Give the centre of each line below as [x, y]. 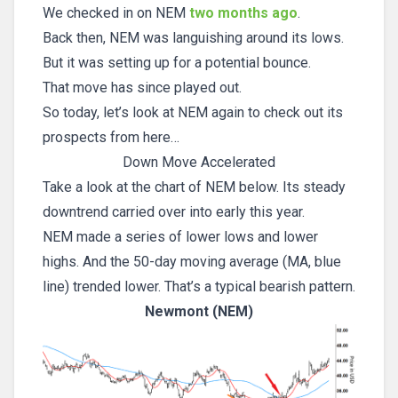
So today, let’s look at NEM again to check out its [193, 112]
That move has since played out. [142, 88]
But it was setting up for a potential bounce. [177, 63]
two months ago [243, 13]
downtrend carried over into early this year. [174, 212]
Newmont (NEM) [199, 311]
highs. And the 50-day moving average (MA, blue [192, 262]
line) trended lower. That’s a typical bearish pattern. [199, 287]
